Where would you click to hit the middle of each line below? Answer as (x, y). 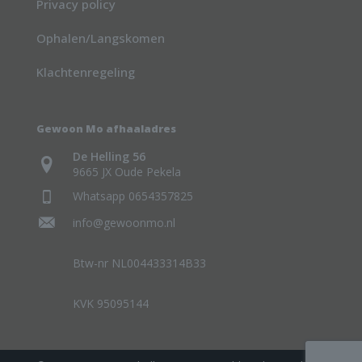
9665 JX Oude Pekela (127, 172)
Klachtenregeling (86, 72)
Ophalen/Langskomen (101, 38)
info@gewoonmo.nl (124, 223)
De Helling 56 (109, 157)
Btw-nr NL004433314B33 (139, 263)
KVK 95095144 (111, 304)
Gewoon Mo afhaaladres (106, 129)
